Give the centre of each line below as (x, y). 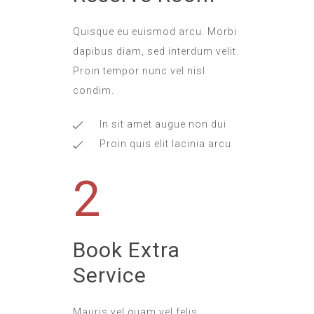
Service (110, 275)
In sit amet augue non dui (163, 124)
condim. (94, 90)
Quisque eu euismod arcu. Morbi (155, 32)
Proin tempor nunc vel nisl (139, 71)
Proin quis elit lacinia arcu (165, 144)
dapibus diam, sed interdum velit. (156, 51)
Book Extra (127, 250)
